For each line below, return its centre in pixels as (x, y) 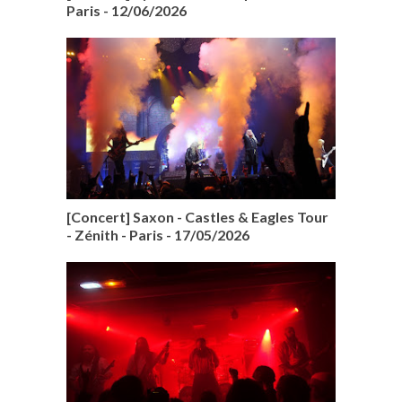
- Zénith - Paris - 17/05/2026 (158, 235)
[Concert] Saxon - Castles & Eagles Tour (197, 217)
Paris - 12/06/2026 (127, 10)
